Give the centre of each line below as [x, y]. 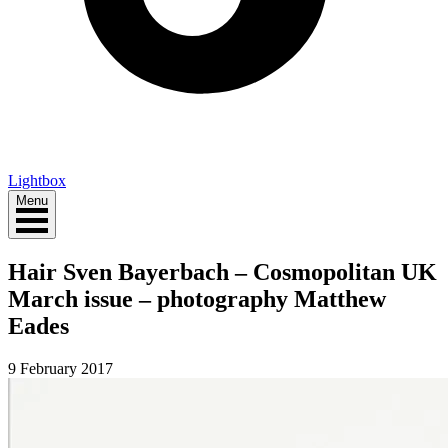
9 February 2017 [60, 368]
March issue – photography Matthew [197, 298]
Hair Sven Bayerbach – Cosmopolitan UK [222, 271]
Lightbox [37, 180]
